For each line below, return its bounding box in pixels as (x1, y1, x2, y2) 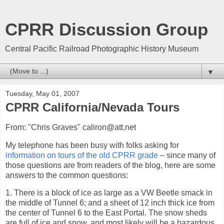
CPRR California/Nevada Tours (5, 100, 179, 114)
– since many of (158, 150, 215, 159)
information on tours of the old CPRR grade (5, 150, 158, 159)
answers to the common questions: (5, 170, 128, 179)
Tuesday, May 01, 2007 (5, 89, 79, 97)
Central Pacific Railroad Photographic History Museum (5, 44, 198, 53)
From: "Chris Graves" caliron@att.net (5, 122, 136, 131)
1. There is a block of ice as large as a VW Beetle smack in (5, 188, 212, 197)
